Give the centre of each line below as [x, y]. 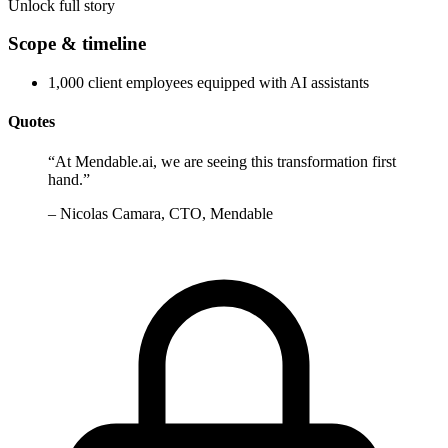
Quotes [31, 122]
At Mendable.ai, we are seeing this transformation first [225, 161]
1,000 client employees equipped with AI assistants [208, 82]
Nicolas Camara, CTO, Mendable [166, 213]
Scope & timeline [77, 44]
